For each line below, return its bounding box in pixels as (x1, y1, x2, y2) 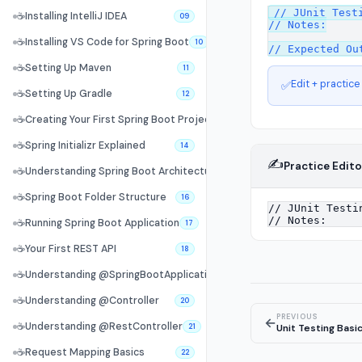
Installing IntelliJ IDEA (25, 10, 127, 23)
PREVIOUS (276, 311, 318, 322)
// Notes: (267, 18, 326, 31)
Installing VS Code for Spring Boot (25, 36, 189, 48)
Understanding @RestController (25, 320, 183, 333)
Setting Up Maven (25, 61, 112, 74)
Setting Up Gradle (25, 87, 112, 100)
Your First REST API (25, 242, 116, 255)
